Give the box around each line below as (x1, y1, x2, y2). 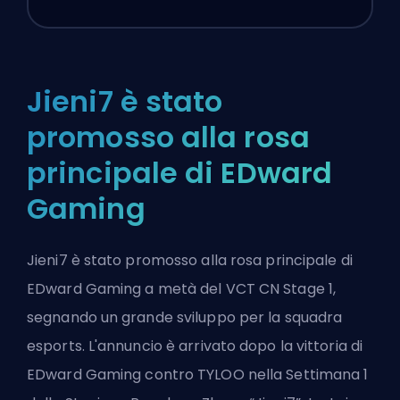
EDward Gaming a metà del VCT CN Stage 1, (27, 279, 337, 300)
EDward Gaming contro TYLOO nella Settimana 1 (27, 364, 369, 386)
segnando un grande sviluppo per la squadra (27, 307, 343, 329)
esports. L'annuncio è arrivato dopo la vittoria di (27, 336, 363, 357)
